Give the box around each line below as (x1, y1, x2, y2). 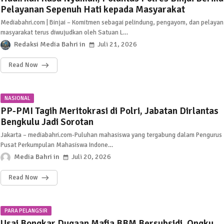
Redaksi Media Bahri (13, 40, 78, 48)
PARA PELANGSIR (4, 207, 47, 214)
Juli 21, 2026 (97, 40, 137, 48)
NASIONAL (4, 95, 30, 101)
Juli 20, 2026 (71, 152, 111, 161)
